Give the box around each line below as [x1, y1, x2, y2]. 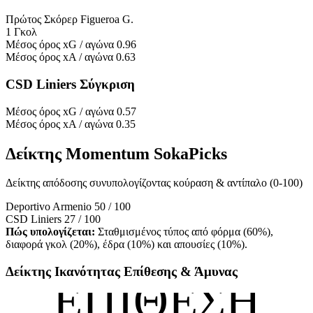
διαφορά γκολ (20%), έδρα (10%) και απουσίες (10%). [6, 238, 247, 251]
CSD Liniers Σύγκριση [6, 76, 135, 92]
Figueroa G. [80, 13, 133, 26]
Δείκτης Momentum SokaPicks [6, 144, 227, 163]
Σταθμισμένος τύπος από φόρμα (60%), [95, 226, 273, 238]
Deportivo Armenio [6, 201, 92, 213]
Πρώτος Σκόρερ [6, 13, 78, 26]
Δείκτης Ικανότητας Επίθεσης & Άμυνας [6, 264, 238, 279]
